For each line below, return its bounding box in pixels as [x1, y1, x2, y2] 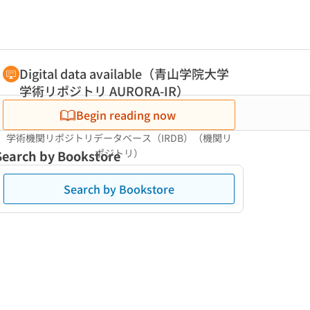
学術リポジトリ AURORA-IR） [19, 82, 189, 100]
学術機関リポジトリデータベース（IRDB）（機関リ [6, 131, 232, 145]
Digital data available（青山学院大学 [19, 64, 229, 82]
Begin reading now [76, 107, 176, 123]
